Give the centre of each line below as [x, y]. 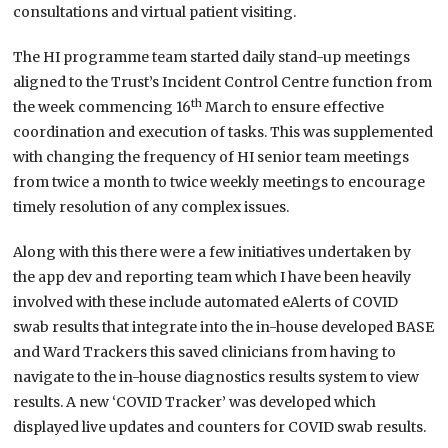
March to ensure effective [293, 107]
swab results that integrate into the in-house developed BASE [224, 327]
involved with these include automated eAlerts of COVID [206, 302]
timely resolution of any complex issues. [151, 207]
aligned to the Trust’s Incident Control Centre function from [223, 82]
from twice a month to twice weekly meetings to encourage [219, 182]
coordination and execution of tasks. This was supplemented [223, 132]
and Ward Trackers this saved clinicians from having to [205, 352]
